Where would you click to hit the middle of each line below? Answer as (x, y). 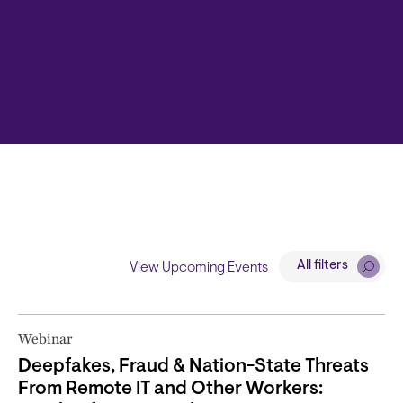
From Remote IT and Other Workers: (170, 389)
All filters (322, 266)
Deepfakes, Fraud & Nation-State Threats (193, 366)
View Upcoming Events (199, 268)
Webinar (45, 338)
